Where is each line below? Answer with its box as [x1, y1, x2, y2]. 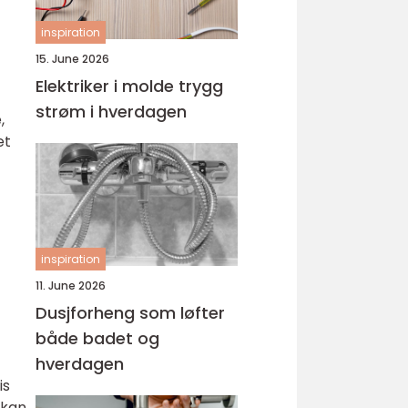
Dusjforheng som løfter [36, 301, 225, 324]
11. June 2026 [36, 278, 106, 293]
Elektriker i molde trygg [36, 75, 178, 97]
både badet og [36, 327, 159, 350]
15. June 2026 [36, 51, 109, 66]
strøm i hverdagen [36, 100, 187, 123]
